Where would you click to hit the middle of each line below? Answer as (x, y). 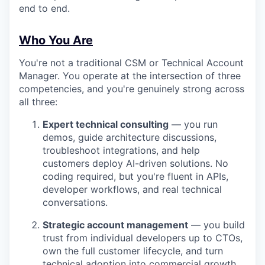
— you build (216, 224)
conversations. (75, 202)
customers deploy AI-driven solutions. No (135, 163)
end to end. (44, 8)
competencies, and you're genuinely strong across (132, 88)
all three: (38, 101)
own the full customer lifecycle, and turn (133, 251)
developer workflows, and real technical (132, 189)
